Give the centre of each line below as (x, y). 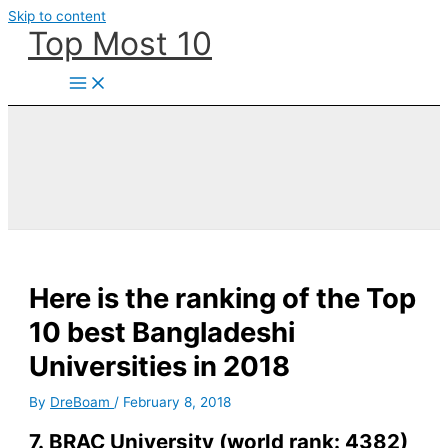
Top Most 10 (120, 43)
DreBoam (82, 402)
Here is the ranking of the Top (223, 298)
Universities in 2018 (160, 366)
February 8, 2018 (177, 402)
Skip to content (57, 16)
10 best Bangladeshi (162, 332)
